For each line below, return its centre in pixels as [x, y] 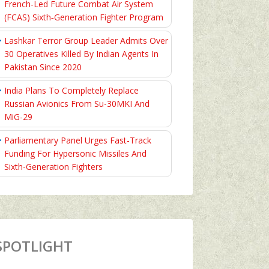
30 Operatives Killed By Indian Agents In [81, 54]
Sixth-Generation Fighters [53, 167]
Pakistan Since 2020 [43, 67]
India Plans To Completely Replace [71, 90]
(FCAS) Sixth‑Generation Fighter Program [84, 17]
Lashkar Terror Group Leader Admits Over [86, 41]
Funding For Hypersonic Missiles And [75, 153]
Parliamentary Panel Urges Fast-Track [78, 140]
